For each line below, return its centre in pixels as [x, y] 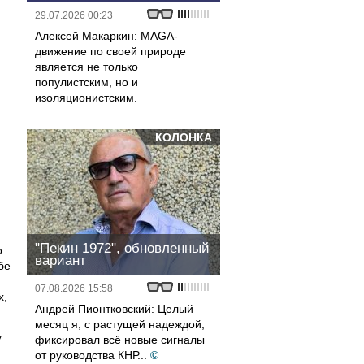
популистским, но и [87, 82]
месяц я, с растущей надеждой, [120, 324]
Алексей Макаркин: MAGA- [106, 36]
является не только [87, 67]
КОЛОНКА [184, 137]
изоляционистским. [86, 97]
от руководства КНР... [91, 355]
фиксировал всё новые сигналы [120, 340]
